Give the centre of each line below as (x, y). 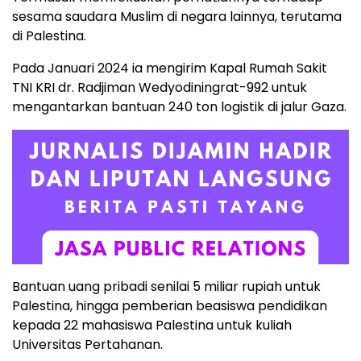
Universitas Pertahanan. (87, 344)
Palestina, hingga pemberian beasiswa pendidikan (170, 305)
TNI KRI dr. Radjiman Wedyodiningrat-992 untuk (160, 87)
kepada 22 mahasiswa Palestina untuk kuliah (152, 325)
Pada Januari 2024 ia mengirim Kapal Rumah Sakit (170, 68)
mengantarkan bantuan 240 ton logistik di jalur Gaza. (179, 106)
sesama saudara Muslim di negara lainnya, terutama (177, 16)
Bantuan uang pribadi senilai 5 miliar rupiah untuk (166, 286)
